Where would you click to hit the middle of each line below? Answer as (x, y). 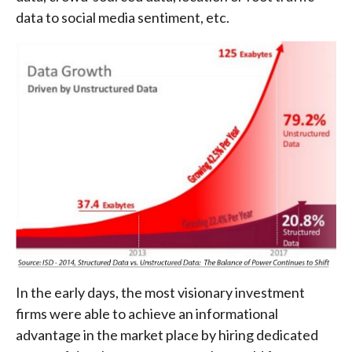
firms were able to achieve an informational (147, 314)
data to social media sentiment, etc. (123, 17)
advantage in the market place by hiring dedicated (167, 335)
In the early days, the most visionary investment (160, 293)
